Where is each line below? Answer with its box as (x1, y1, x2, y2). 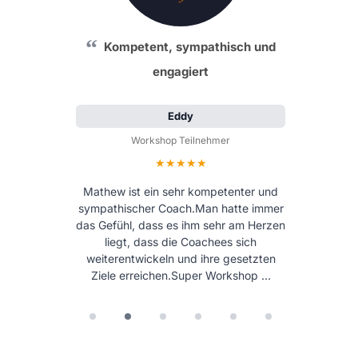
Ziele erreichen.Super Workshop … (90, 268, 271, 282)
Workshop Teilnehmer (131, 134, 230, 146)
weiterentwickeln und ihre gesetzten (86, 251, 276, 265)
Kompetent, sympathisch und (104, 38, 276, 54)
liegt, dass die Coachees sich (105, 234, 257, 249)
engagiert (153, 63, 209, 79)
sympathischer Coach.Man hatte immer (78, 201, 284, 215)
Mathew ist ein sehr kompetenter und (83, 184, 278, 198)
